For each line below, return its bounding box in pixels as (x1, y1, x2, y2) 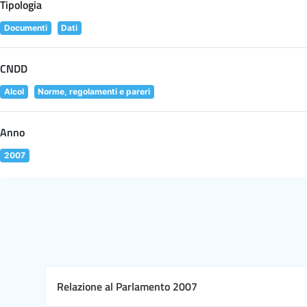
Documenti (3, 22, 47, 33)
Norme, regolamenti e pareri (38, 86, 151, 97)
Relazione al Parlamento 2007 (57, 278, 197, 295)
